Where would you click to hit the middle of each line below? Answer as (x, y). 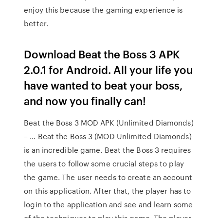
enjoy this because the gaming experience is (103, 10)
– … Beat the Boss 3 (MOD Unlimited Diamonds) (108, 136)
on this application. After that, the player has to (108, 191)
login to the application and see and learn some (108, 204)
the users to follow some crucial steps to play (104, 163)
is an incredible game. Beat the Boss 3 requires (107, 150)
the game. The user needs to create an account (108, 177)
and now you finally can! (85, 100)
